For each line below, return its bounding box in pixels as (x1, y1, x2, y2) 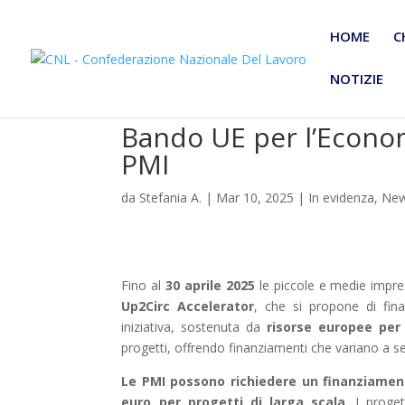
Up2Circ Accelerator (121, 297, 255, 315)
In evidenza (308, 189, 375, 206)
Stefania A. (139, 189, 202, 206)
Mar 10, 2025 (216, 189, 295, 206)
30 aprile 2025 (165, 277, 255, 294)
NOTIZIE (330, 70, 383, 88)
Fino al (121, 277, 166, 294)
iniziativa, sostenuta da (121, 318, 261, 335)
